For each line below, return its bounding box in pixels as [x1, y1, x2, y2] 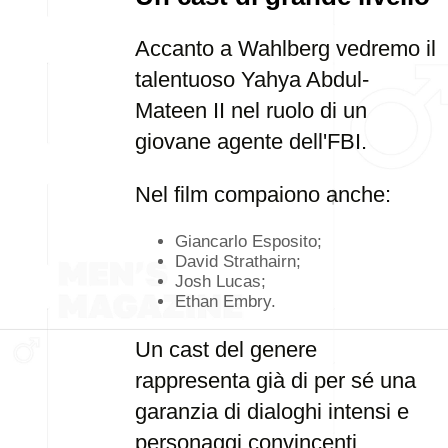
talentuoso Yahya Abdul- [135, 67, 369, 92]
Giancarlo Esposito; [175, 232, 322, 251]
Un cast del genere [135, 337, 317, 362]
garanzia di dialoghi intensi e [135, 399, 409, 424]
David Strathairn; [175, 252, 301, 271]
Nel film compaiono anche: [135, 182, 391, 207]
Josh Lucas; [175, 272, 266, 291]
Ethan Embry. [175, 292, 276, 311]
